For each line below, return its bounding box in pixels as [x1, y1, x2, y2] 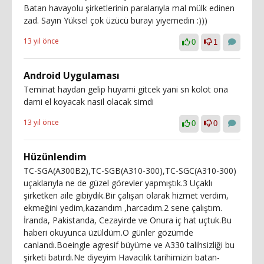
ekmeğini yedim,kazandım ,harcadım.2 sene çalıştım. [24, 202, 222, 213]
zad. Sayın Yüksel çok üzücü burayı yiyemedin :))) [24, 15, 207, 26]
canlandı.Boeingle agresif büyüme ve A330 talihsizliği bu [24, 239, 235, 250]
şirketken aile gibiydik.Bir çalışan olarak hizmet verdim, [24, 190, 229, 201]
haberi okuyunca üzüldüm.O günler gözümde [24, 227, 193, 238]
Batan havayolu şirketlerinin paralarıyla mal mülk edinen [24, 2, 235, 14]
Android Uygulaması [24, 69, 120, 82]
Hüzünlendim [24, 150, 87, 163]
